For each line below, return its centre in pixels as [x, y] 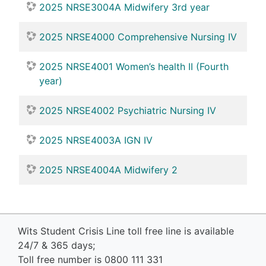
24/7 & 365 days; [56, 246]
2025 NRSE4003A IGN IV [96, 140]
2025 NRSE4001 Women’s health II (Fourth [134, 67]
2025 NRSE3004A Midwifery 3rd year [124, 7]
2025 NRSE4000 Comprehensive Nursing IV [138, 37]
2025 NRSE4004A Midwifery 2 [108, 170]
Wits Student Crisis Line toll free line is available [126, 231]
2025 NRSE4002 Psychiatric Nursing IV [128, 111]
